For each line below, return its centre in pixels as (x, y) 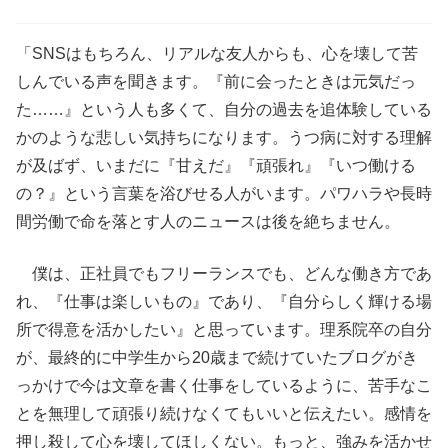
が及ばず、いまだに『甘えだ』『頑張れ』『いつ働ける (216, 165)
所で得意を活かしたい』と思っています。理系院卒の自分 (224, 329)
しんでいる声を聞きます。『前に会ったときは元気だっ (216, 81)
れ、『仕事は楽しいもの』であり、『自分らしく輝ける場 (224, 301)
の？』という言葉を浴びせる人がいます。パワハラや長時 (224, 193)
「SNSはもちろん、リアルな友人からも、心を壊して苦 (217, 53)
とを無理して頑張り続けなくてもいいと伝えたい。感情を (224, 413)
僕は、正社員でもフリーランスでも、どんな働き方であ (224, 273)
